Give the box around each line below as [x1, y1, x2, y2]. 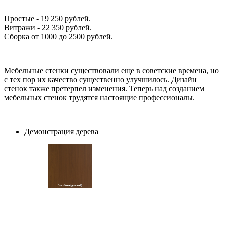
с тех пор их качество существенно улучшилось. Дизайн [4, 75, 197, 84]
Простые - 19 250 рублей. [4, 14, 91, 23]
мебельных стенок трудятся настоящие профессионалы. [4, 93, 195, 102]
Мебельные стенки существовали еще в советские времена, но [4, 66, 219, 75]
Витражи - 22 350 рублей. [4, 23, 92, 32]
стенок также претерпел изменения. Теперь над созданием [4, 84, 204, 93]
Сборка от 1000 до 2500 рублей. [4, 32, 113, 41]
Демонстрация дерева [24, 127, 98, 136]
